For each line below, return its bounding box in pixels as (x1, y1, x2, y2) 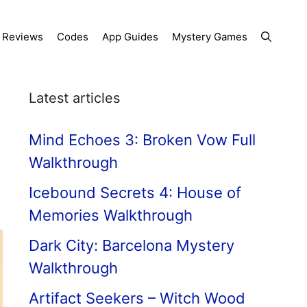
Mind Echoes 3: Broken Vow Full (29, 131, 256, 149)
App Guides (102, 30, 158, 43)
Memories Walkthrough (29, 206, 193, 224)
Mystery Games (172, 30, 247, 43)
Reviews (2, 30, 43, 43)
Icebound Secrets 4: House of (29, 184, 241, 201)
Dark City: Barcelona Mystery (29, 236, 234, 254)
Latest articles (29, 90, 120, 106)
